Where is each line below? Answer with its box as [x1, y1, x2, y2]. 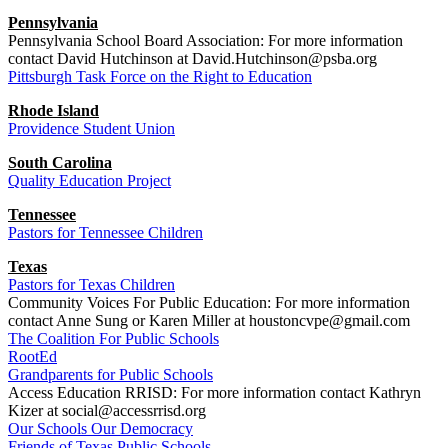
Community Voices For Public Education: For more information [8, 293, 410, 311]
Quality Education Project [8, 171, 171, 189]
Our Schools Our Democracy [8, 419, 193, 437]
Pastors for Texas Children [8, 275, 175, 293]
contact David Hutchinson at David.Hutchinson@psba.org [8, 49, 377, 67]
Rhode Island [8, 101, 99, 119]
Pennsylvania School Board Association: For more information [8, 31, 403, 49]
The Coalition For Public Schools [8, 329, 219, 347]
